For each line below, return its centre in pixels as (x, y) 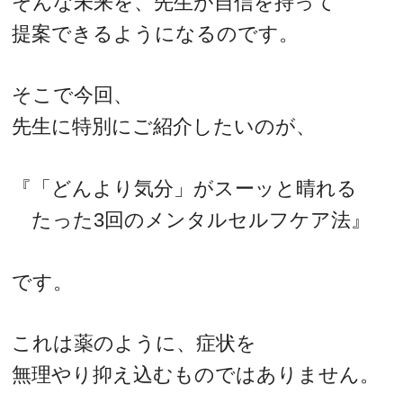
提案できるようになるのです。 (156, 33)
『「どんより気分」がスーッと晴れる (185, 189)
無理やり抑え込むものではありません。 (196, 375)
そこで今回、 (73, 95)
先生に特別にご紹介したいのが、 (164, 127)
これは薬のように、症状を (134, 344)
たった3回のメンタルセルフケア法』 (192, 220)
